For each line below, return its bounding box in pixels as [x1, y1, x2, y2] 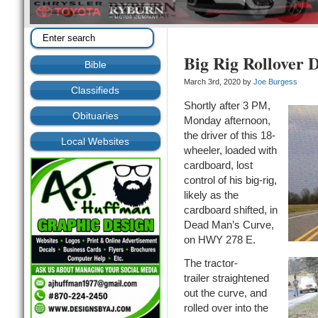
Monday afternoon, [183, 114, 270, 127]
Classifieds [71, 84, 120, 97]
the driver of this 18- [183, 129, 275, 142]
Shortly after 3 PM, [183, 99, 270, 112]
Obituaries [72, 110, 119, 122]
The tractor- [183, 257, 238, 270]
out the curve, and [183, 287, 267, 300]
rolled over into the [183, 302, 268, 314]
